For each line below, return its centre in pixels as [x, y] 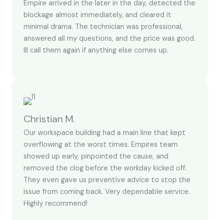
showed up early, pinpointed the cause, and [96, 157]
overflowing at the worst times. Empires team [101, 145]
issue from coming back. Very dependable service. [107, 192]
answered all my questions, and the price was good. [110, 39]
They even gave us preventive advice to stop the [107, 180]
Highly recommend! [55, 204]
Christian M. [49, 119]
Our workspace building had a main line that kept [105, 133]
